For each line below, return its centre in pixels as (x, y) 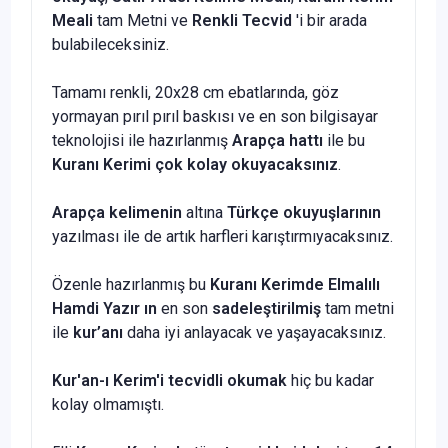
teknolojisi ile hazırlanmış (142, 140)
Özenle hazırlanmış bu (131, 284)
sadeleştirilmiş (268, 308)
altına (204, 212)
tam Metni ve (142, 20)
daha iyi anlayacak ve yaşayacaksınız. (256, 332)
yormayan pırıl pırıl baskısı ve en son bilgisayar (215, 116)
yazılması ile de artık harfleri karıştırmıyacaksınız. (222, 236)
